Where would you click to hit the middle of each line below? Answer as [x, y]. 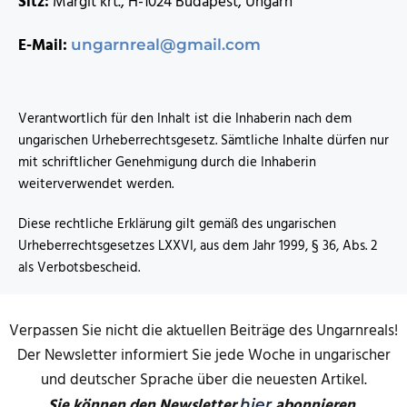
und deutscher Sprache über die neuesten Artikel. [203, 381]
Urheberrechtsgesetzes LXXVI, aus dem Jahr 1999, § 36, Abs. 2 [198, 247]
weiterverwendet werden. [96, 185]
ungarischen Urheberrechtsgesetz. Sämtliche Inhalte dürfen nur [203, 141]
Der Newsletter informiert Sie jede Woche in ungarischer [203, 356]
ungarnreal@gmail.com [166, 45]
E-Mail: [45, 46]
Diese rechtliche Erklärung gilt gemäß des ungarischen [177, 225]
